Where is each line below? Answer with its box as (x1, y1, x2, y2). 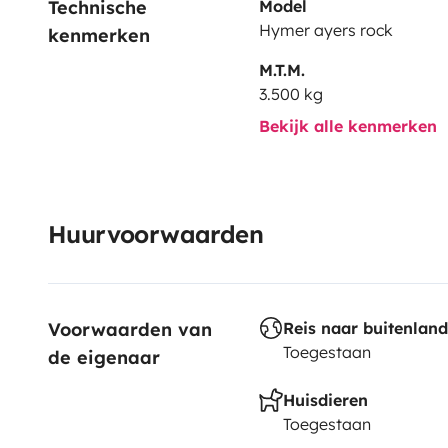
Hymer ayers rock (258, 19, 393, 40)
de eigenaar (48, 345, 160, 369)
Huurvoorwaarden (48, 218, 263, 249)
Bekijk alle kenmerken (258, 115, 442, 136)
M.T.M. (258, 59, 305, 80)
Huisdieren (282, 389, 368, 410)
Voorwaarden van (48, 317, 218, 341)
